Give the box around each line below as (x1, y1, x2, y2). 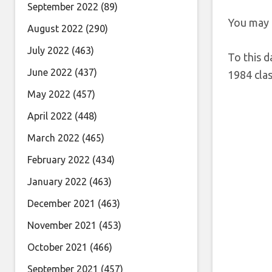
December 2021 (27, 198, 95, 209)
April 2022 (27, 110, 72, 121)
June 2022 (27, 67, 72, 78)
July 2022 (27, 45, 69, 56)
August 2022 (27, 23, 83, 34)
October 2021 (27, 242, 87, 253)
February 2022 (27, 154, 90, 165)
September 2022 (27, 1, 98, 12)
